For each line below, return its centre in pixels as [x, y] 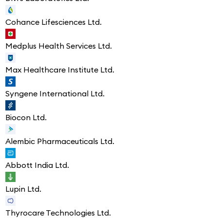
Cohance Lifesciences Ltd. [54, 22]
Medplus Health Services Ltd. [59, 46]
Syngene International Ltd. [55, 94]
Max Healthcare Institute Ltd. [60, 70]
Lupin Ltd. [23, 189]
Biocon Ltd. [26, 118]
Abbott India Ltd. [37, 165]
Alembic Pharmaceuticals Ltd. [60, 141]
